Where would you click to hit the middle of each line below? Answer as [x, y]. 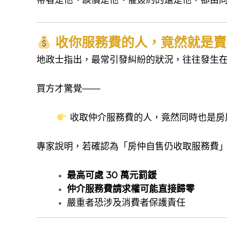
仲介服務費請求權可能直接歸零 [131, 189]
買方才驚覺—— [68, 88]
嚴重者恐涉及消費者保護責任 [126, 202]
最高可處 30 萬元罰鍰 [112, 175]
